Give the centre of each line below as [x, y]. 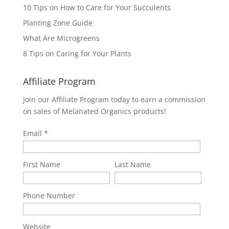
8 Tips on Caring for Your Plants [77, 53]
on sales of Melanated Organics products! [94, 111]
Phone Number [49, 195]
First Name [41, 164]
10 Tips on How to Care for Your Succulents [97, 7]
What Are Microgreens [61, 38]
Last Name [132, 164]
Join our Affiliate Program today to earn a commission [114, 99]
